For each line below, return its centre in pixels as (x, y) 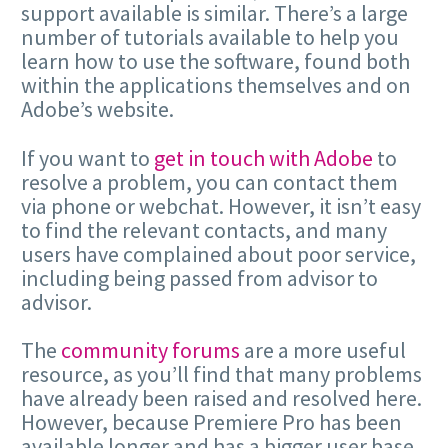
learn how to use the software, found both (215, 61)
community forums (150, 349)
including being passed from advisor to (199, 277)
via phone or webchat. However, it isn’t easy (221, 205)
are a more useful (323, 349)
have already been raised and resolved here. (221, 397)
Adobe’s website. (97, 109)
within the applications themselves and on (216, 85)
